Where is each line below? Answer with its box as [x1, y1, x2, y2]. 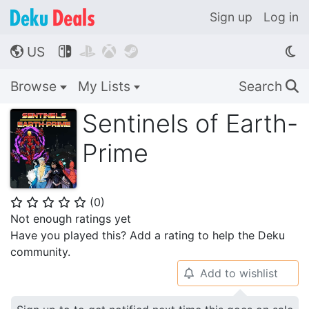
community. [10, 244, 70, 259]
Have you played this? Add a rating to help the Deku [10, 228, 285, 242]
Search [239, 78, 286, 94]
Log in [263, 10, 299, 24]
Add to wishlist [199, 266, 278, 280]
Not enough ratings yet [10, 211, 131, 226]
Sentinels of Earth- [82, 108, 298, 139]
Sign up [210, 10, 252, 24]
